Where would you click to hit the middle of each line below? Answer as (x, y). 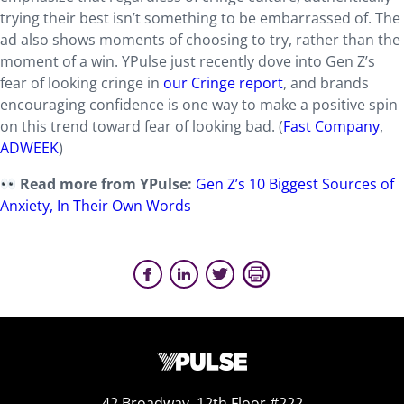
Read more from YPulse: (106, 184)
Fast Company (331, 126)
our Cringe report (223, 83)
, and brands (326, 83)
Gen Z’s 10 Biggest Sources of (295, 184)
